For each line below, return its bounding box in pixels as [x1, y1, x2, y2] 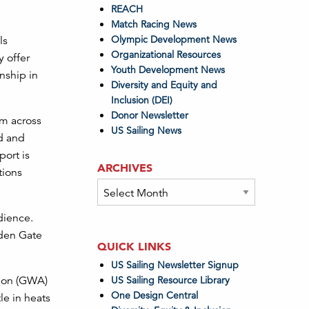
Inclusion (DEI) [110, 94, 172, 106]
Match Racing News [110, 18, 197, 30]
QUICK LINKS [97, 239, 171, 253]
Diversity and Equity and [110, 79, 217, 91]
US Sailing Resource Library [110, 274, 230, 286]
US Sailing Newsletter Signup [110, 259, 239, 271]
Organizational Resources [110, 48, 221, 61]
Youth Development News [110, 63, 225, 76]
